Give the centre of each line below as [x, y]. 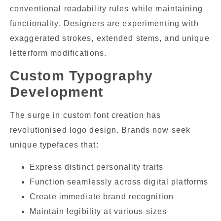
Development [57, 92]
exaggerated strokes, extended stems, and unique [110, 38]
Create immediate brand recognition [102, 196]
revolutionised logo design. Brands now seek [100, 130]
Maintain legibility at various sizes [98, 211]
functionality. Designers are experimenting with [104, 23]
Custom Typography [82, 76]
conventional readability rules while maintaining [106, 8]
